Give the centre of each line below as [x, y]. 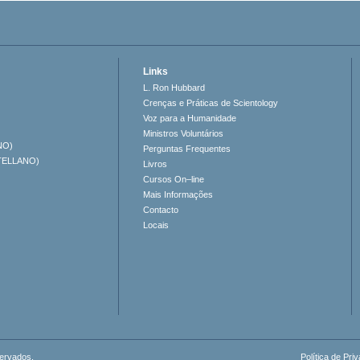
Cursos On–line [174, 180]
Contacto [161, 210]
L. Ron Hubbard [174, 88]
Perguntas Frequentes [187, 149]
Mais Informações [178, 195]
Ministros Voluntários [184, 134]
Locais [156, 225]
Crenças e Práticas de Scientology [211, 103]
